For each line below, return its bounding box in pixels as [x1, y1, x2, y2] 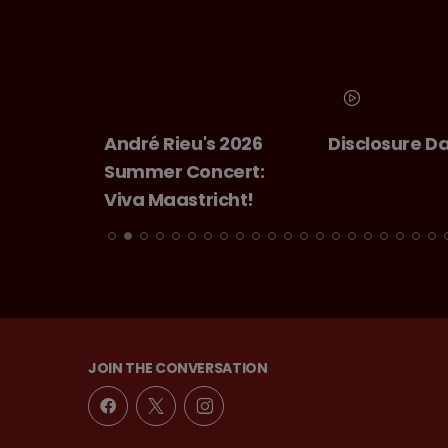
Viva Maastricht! [104, 187, 254, 213]
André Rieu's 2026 [104, 131, 263, 157]
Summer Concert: [104, 159, 265, 185]
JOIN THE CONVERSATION [88, 358, 268, 379]
